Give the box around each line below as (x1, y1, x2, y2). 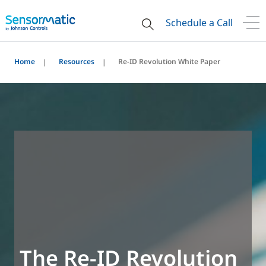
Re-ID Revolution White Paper (118, 56, 220, 66)
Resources (59, 56, 94, 66)
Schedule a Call (166, 16, 233, 29)
